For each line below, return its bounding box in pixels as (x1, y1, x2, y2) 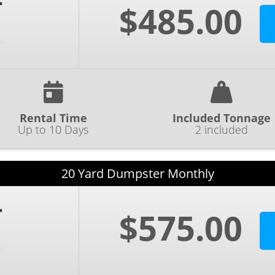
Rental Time (19, 110, 87, 125)
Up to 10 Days (18, 122, 89, 137)
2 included (195, 122, 249, 137)
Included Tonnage (172, 110, 271, 125)
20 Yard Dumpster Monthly (61, 165, 214, 182)
